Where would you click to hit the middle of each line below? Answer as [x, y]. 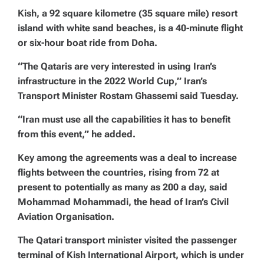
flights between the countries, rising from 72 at [118, 172]
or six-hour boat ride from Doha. [88, 43]
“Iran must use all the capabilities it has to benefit [124, 119]
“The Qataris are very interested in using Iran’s [117, 66]
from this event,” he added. [77, 134]
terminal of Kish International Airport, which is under [131, 255]
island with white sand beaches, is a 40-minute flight [130, 28]
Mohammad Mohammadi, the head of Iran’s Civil [123, 202]
